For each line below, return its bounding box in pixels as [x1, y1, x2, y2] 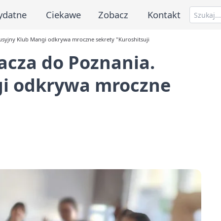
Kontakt [147, 8, 181, 21]
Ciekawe [45, 8, 81, 21]
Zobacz [98, 8, 129, 21]
